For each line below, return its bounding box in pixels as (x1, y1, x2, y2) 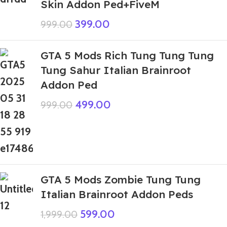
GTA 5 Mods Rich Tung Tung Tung (41, 48, 214, 62)
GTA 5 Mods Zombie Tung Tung (41, 172, 201, 186)
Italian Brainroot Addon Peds (41, 187, 193, 201)
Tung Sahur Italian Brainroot (41, 63, 191, 77)
